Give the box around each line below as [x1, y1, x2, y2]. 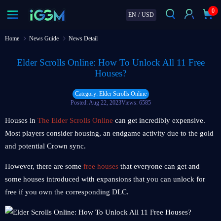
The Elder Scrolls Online [37, 116, 115, 124]
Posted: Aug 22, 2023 [70, 99, 121, 106]
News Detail [69, 35, 98, 42]
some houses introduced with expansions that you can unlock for [5, 175, 205, 183]
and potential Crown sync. [5, 142, 88, 150]
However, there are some [5, 162, 83, 170]
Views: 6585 [121, 99, 151, 106]
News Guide [29, 35, 59, 42]
